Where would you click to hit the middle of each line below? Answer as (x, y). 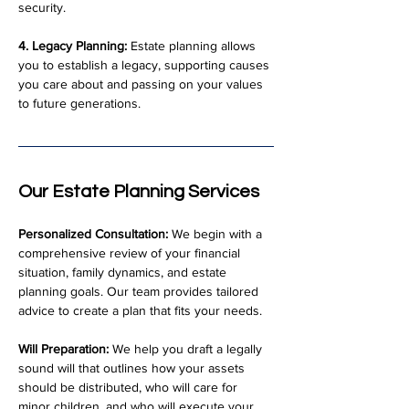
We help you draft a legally (187, 349)
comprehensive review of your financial (131, 253)
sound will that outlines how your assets (133, 368)
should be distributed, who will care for (130, 387)
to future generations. (79, 103)
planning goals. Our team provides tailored (140, 291)
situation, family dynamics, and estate (124, 272)
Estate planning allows (193, 46)
